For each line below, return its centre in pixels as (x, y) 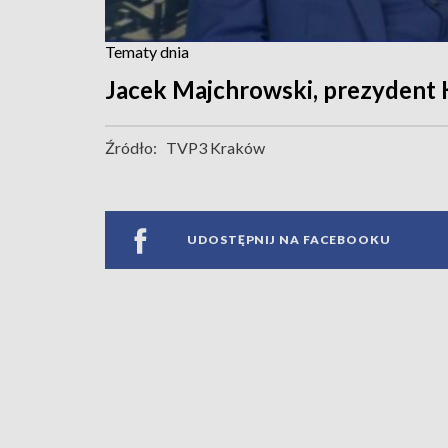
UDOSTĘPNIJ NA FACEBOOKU (289, 240)
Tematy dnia (147, 51)
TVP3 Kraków (215, 147)
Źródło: (131, 147)
